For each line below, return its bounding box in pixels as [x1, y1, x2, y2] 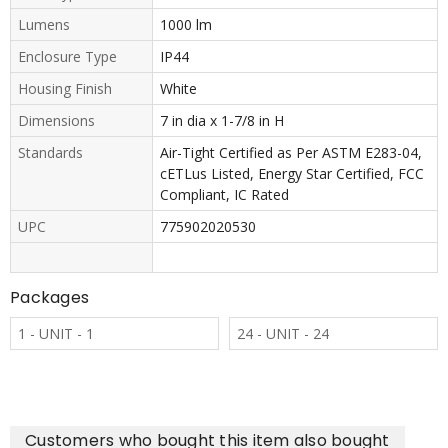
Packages [10, 285, 89, 309]
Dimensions [18, 110, 95, 130]
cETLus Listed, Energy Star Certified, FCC [159, 163, 424, 183]
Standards [18, 142, 83, 162]
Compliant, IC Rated [159, 184, 289, 204]
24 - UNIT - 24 [237, 323, 329, 343]
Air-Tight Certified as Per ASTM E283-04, [159, 142, 422, 162]
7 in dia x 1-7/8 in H [159, 110, 284, 130]
